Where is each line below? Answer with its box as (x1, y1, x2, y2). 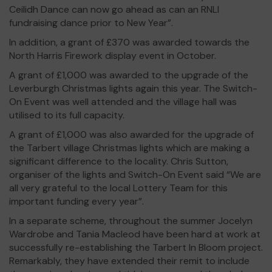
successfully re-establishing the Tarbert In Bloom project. (9, 241, 263, 254)
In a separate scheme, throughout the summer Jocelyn (9, 214, 253, 227)
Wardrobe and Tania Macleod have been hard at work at (9, 228, 260, 240)
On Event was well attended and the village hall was (9, 95, 237, 108)
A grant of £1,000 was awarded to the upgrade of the (9, 69, 248, 81)
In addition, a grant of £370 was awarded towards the (9, 36, 250, 49)
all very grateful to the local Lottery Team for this (9, 182, 228, 194)
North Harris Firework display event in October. (9, 49, 216, 62)
